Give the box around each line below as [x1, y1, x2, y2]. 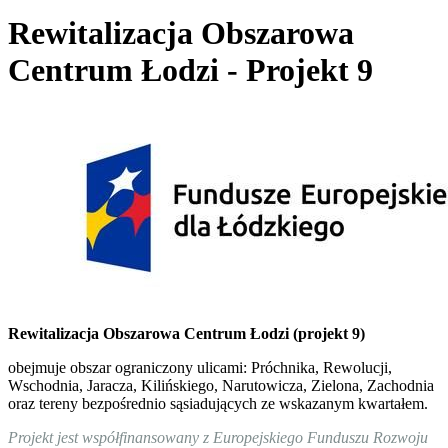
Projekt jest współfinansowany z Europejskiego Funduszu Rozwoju [8, 428, 428, 446]
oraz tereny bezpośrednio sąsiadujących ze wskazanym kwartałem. [8, 394, 428, 412]
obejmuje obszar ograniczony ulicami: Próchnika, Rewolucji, [8, 358, 392, 376]
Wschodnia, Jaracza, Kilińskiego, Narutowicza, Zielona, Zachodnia [8, 376, 434, 394]
